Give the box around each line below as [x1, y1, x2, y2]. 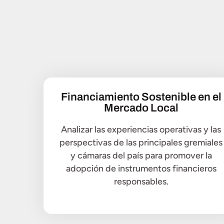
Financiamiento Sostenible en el [60, 90, 221, 103]
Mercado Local [103, 101, 178, 114]
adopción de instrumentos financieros [65, 162, 216, 174]
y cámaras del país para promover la [70, 149, 212, 161]
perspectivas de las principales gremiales [59, 136, 222, 148]
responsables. [113, 175, 168, 187]
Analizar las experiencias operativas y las [61, 123, 221, 135]
